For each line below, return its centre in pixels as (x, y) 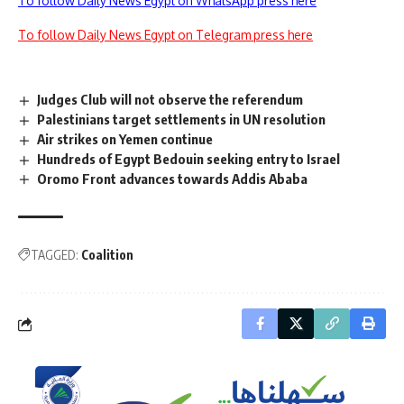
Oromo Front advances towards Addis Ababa (173, 178)
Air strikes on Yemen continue (125, 138)
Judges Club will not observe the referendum (170, 99)
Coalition (107, 255)
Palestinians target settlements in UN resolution (182, 119)
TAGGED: (55, 255)
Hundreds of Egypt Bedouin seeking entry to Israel (189, 158)
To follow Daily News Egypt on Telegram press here (165, 35)
